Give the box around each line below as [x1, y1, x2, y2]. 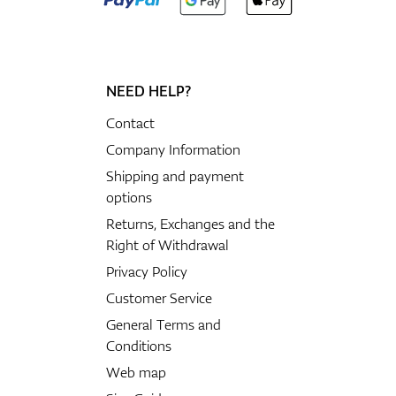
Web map [105, 362, 166, 382]
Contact [105, 112, 155, 133]
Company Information [105, 139, 240, 159]
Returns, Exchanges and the [105, 213, 275, 233]
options [105, 187, 152, 207]
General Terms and [105, 314, 221, 334]
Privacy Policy [105, 261, 187, 281]
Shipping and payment [105, 165, 244, 186]
